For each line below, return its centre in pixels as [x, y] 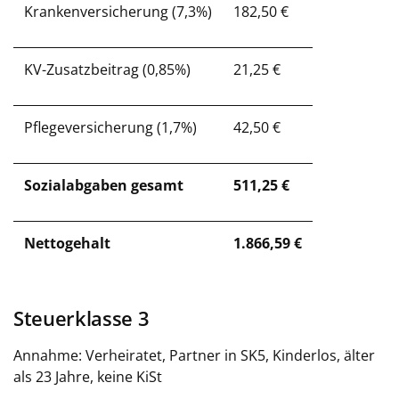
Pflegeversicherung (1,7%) [110, 127]
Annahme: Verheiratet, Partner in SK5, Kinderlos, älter [194, 355]
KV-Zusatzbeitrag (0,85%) [107, 69]
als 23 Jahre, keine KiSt [88, 377]
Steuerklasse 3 [81, 318]
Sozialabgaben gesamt [104, 185]
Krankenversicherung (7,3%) [118, 12]
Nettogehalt [67, 243]
